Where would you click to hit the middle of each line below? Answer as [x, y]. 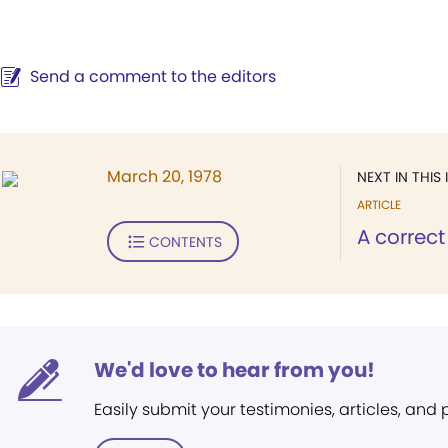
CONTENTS [185, 241]
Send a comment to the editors [153, 76]
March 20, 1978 [164, 176]
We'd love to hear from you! [234, 370]
